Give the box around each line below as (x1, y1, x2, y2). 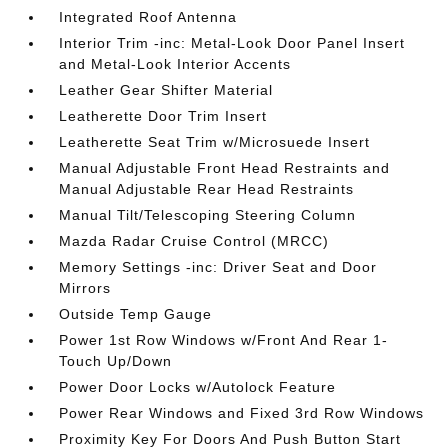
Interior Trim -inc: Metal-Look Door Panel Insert (59, 35, 406, 51)
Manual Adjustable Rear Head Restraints (59, 181, 355, 197)
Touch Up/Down (59, 353, 173, 369)
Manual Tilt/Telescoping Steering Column (59, 207, 357, 223)
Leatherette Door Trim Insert (59, 108, 268, 124)
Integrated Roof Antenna (59, 9, 238, 25)
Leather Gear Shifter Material (59, 82, 274, 98)
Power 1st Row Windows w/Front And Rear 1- (59, 332, 389, 348)
